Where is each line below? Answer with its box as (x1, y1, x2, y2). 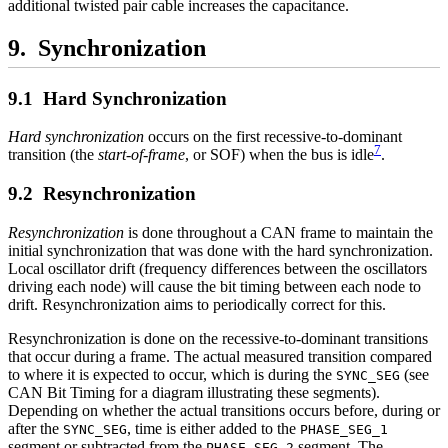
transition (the (8, 146, 98, 164)
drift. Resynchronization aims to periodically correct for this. (8, 295, 386, 313)
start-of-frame (98, 146, 185, 164)
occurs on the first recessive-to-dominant (144, 128, 402, 146)
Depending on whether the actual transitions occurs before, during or (8, 401, 440, 419)
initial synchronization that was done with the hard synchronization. (8, 241, 433, 259)
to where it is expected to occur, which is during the (8, 365, 336, 383)
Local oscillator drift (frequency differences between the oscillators (8, 259, 427, 277)
